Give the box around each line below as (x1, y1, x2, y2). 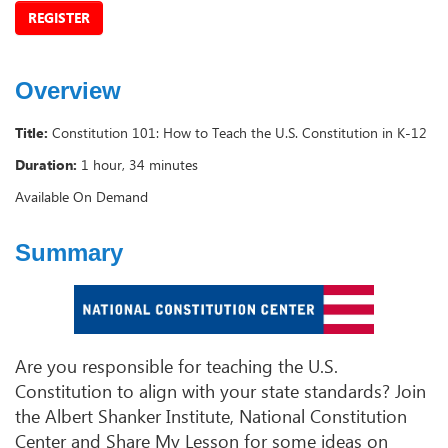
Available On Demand (15, 187, 148, 207)
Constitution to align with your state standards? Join (15, 379, 426, 404)
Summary (15, 239, 123, 267)
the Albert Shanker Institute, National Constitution (15, 404, 407, 429)
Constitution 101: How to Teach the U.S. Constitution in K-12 (52, 123, 427, 143)
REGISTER (28, 8, 90, 28)
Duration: (15, 155, 77, 175)
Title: (15, 123, 48, 143)
